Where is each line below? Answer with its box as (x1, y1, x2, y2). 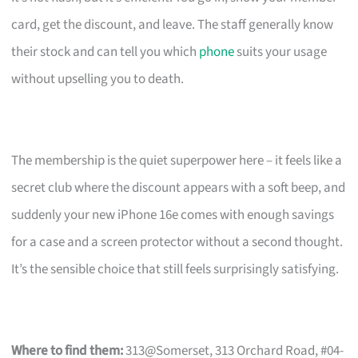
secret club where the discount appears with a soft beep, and (11, 177, 346, 197)
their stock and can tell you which (11, 42, 200, 62)
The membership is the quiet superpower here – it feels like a (11, 150, 343, 170)
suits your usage (234, 42, 328, 62)
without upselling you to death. (11, 69, 185, 89)
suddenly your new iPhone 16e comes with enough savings (11, 205, 335, 225)
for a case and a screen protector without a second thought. (11, 232, 344, 252)
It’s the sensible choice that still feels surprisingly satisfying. (11, 259, 340, 279)
